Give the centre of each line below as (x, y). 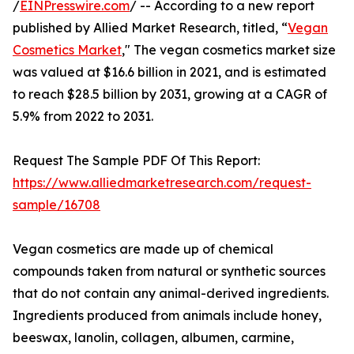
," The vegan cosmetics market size (229, 50)
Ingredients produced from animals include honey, (167, 316)
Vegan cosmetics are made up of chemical (143, 249)
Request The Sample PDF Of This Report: (136, 161)
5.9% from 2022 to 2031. (83, 117)
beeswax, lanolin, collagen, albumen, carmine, (153, 338)
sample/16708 (56, 205)
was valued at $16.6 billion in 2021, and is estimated (169, 72)
